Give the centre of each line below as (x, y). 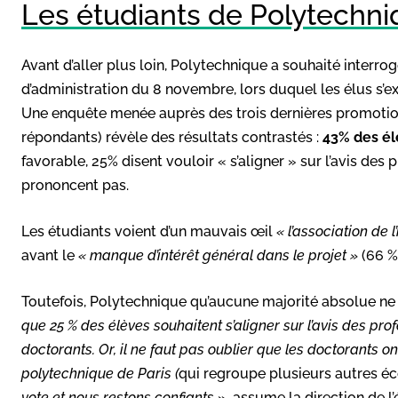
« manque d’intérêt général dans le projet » (218, 255)
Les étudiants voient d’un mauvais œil (149, 231)
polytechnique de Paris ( (100, 373)
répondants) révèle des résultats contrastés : (172, 137)
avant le (50, 255)
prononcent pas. (75, 185)
